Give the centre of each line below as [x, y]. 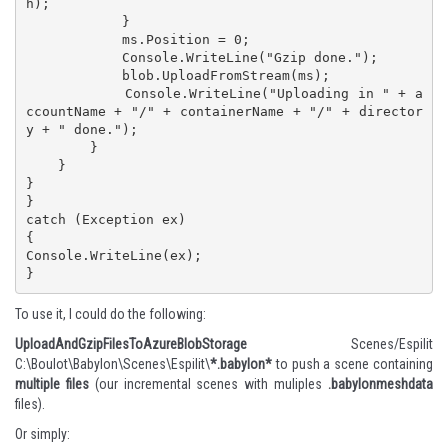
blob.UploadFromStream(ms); [73, 76]
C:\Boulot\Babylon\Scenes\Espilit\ [112, 363]
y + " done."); [81, 130]
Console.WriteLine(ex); [113, 256]
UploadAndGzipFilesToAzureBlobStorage [131, 343]
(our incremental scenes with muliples [208, 383]
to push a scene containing [352, 363]
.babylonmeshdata [381, 383]
